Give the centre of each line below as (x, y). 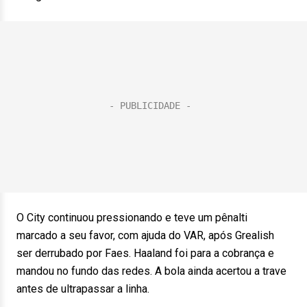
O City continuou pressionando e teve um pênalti (132, 218)
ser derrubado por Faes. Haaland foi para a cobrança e (145, 253)
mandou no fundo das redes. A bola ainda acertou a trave (151, 271)
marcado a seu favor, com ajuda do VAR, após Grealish (145, 235)
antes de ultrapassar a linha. (83, 289)
